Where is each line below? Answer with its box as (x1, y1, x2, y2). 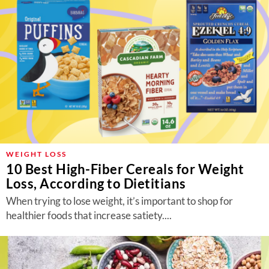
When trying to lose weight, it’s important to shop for (6, 195, 233, 207)
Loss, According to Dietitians (6, 175, 186, 192)
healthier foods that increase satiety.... (6, 209, 172, 222)
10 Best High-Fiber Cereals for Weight (6, 161, 244, 177)
